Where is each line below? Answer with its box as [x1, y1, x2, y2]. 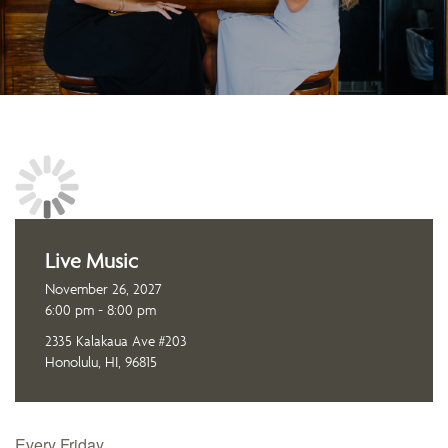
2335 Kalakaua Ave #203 [45, 331, 187, 350]
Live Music [45, 248, 138, 273]
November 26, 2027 [45, 279, 162, 298]
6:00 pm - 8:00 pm [45, 300, 156, 319]
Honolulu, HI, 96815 [45, 352, 157, 371]
